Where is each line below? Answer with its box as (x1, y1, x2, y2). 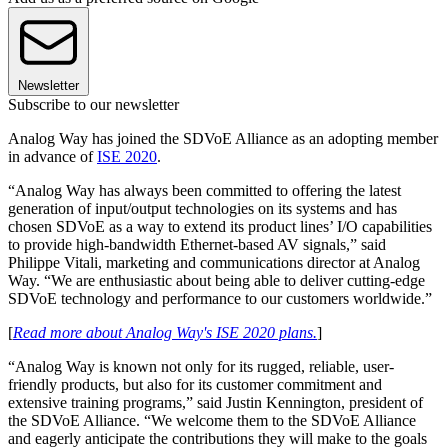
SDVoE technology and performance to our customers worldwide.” (8, 289, 432, 307)
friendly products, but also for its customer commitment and (8, 375, 382, 393)
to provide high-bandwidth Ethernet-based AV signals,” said (8, 235, 386, 253)
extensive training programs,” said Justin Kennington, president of (8, 393, 423, 411)
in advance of (8, 147, 97, 165)
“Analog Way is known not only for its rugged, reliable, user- (8, 357, 394, 375)
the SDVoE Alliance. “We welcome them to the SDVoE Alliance (8, 411, 416, 429)
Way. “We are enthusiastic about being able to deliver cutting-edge (8, 271, 425, 289)
